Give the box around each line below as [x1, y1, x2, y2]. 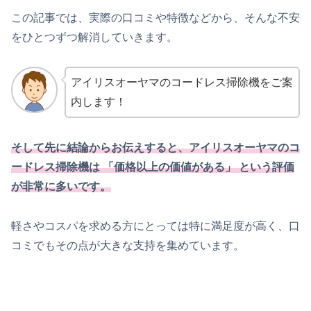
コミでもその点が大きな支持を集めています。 [11, 239, 244, 252]
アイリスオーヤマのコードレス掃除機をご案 [70, 76, 293, 89]
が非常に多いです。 [11, 180, 111, 193]
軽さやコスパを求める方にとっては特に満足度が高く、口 [11, 220, 300, 233]
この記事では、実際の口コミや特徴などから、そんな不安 [11, 11, 300, 24]
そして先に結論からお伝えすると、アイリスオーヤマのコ [11, 142, 300, 154]
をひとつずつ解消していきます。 [11, 31, 178, 43]
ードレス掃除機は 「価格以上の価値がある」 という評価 [11, 161, 294, 174]
